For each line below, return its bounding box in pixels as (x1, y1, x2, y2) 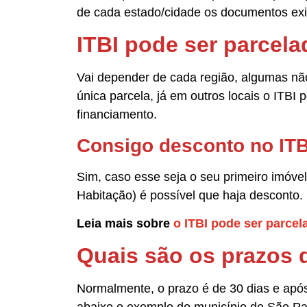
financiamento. (77, 108, 160, 122)
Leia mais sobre (77, 216, 173, 230)
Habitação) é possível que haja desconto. (77, 188, 303, 202)
